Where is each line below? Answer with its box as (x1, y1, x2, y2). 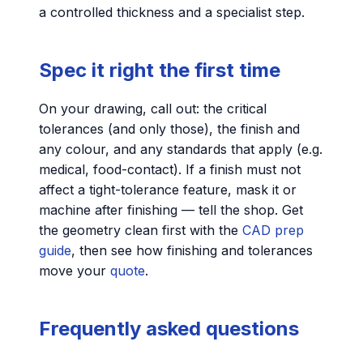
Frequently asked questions (39, 317, 299, 341)
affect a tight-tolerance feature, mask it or (39, 181, 297, 199)
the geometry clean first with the (39, 222, 242, 239)
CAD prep (242, 222, 304, 239)
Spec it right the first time (39, 58, 280, 83)
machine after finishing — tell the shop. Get (39, 202, 303, 219)
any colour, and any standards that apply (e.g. (39, 141, 322, 158)
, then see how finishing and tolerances (71, 242, 313, 259)
